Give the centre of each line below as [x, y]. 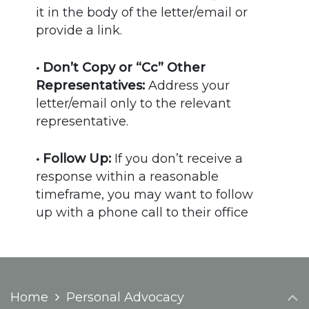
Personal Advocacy [125, 297]
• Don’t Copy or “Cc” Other [121, 67]
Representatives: [91, 85]
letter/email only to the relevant [134, 103]
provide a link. [79, 30]
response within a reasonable [128, 176]
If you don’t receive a [177, 158]
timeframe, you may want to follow [145, 194]
